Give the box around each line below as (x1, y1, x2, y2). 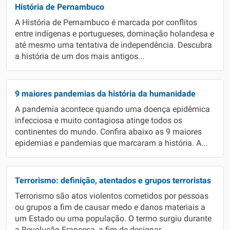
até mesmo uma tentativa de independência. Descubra (15, 41, 212, 50)
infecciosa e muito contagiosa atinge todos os (15, 116, 182, 125)
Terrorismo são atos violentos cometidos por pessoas (15, 191, 208, 201)
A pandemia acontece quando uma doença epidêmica (15, 105, 210, 114)
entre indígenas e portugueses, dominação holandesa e (15, 29, 214, 39)
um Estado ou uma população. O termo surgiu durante (15, 214, 212, 223)
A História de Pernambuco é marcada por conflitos (15, 18, 197, 27)
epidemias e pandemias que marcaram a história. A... (15, 139, 207, 148)
